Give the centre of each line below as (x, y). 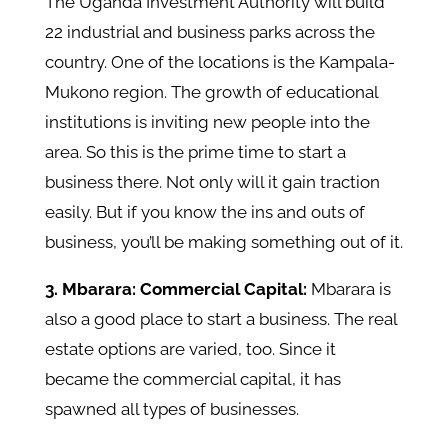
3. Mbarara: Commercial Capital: (177, 289)
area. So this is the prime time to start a (195, 152)
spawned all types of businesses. (173, 409)
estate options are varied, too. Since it (190, 349)
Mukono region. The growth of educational (211, 92)
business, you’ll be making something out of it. (223, 242)
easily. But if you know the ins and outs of (204, 212)
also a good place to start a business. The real (220, 319)
